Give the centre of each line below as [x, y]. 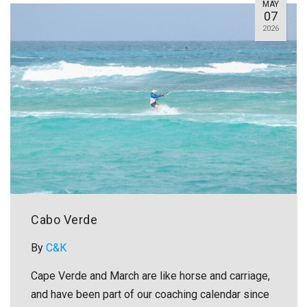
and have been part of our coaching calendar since [150, 295]
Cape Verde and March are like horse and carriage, [150, 276]
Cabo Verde [64, 220]
